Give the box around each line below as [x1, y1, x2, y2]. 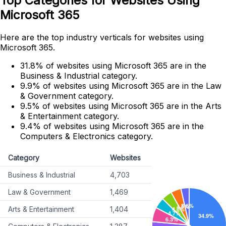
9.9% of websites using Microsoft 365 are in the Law [20, 81, 221, 91]
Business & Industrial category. [20, 71, 137, 81]
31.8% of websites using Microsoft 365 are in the [20, 61, 206, 71]
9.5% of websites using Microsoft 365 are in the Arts [20, 101, 221, 111]
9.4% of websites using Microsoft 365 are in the [20, 121, 204, 132]
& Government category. [20, 91, 114, 101]
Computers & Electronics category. [20, 131, 153, 142]
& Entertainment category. [20, 111, 119, 122]
